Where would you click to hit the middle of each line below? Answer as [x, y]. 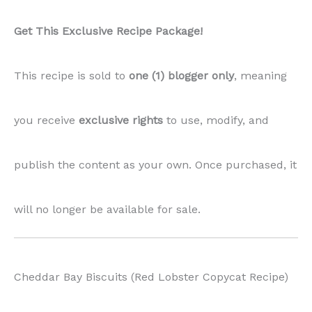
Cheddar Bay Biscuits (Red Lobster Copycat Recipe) [151, 276]
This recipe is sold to [71, 75]
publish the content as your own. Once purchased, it [155, 164]
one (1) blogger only [181, 75]
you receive [46, 120]
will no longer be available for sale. [107, 209]
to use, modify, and [216, 120]
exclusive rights [121, 120]
